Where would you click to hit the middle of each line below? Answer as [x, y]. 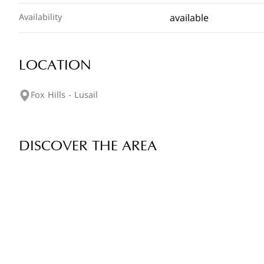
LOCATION [55, 65]
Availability [40, 17]
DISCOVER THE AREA [88, 146]
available [189, 18]
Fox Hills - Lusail [64, 95]
